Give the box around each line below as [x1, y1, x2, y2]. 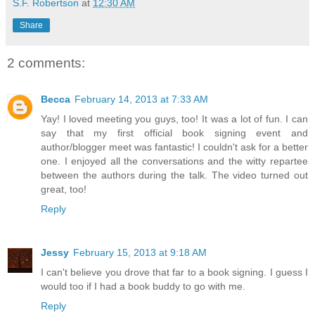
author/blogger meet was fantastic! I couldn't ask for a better [41, 141, 308, 153]
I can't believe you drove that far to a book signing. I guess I [41, 266, 308, 278]
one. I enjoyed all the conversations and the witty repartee [41, 155, 308, 167]
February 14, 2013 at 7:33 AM [75, 93, 208, 105]
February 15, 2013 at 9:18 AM [73, 246, 207, 258]
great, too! [41, 183, 86, 195]
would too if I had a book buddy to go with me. [41, 280, 245, 292]
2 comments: [7, 55, 85, 70]
